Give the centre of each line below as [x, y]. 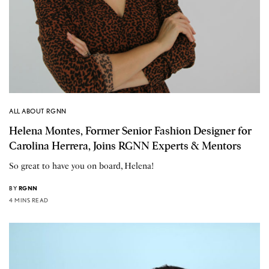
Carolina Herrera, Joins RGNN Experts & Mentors [125, 146]
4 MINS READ [29, 200]
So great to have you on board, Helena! [82, 166]
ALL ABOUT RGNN [38, 111]
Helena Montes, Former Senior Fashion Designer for [130, 131]
